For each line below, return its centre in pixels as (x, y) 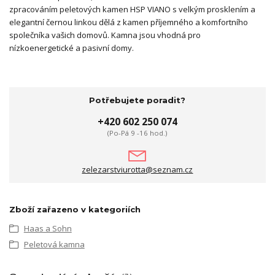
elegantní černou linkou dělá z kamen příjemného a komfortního (129, 22)
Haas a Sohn (48, 228)
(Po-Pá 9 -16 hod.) (137, 133)
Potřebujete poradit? (137, 100)
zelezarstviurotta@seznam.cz (137, 169)
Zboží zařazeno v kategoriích (75, 209)
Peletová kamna (54, 245)
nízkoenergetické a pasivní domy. (72, 48)
